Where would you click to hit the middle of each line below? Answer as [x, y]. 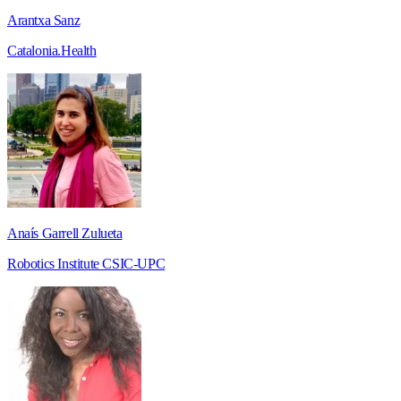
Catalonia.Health [52, 50]
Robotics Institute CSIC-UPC [86, 263]
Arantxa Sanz [44, 20]
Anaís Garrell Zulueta [65, 233]
